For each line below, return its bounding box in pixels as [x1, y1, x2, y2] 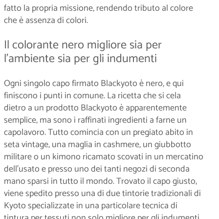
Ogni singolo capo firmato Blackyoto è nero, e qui [4, 76, 184, 91]
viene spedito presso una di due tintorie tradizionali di [4, 186, 201, 201]
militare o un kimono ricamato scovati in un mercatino [4, 149, 203, 164]
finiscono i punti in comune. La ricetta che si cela [4, 88, 181, 103]
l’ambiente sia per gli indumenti [4, 49, 157, 68]
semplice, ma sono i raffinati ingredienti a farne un [4, 112, 187, 128]
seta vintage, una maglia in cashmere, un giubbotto [4, 137, 191, 152]
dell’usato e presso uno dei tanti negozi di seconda [4, 161, 190, 176]
